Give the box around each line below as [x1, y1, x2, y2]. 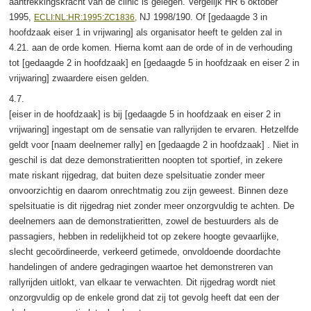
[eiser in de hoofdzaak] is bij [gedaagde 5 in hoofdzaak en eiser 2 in [8, 108, 280, 119]
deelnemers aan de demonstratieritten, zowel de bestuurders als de [8, 215, 278, 226]
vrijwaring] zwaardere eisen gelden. [8, 72, 149, 83]
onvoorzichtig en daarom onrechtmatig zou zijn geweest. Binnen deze [8, 185, 288, 196]
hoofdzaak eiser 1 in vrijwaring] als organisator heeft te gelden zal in [8, 26, 282, 37]
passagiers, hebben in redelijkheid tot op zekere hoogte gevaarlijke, [8, 230, 279, 242]
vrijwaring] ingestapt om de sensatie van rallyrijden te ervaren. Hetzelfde [8, 124, 299, 135]
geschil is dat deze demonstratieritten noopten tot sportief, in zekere [8, 154, 283, 165]
